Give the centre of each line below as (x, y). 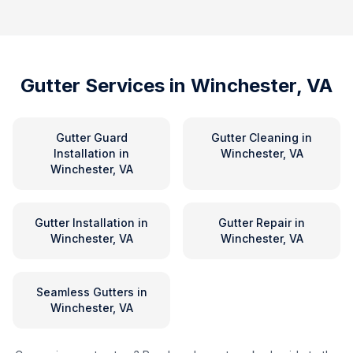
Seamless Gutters (85, 292)
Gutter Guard (91, 137)
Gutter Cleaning (255, 137)
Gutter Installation (85, 223)
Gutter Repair (255, 223)
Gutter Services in (106, 85)
